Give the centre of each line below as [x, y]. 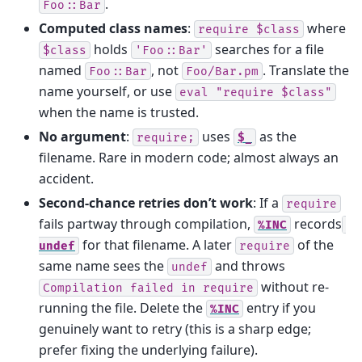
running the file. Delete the [122, 307]
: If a [267, 202]
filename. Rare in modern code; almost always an [189, 157]
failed [152, 288]
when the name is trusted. [119, 112]
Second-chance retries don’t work [146, 202]
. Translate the [306, 70]
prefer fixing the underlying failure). [148, 349]
